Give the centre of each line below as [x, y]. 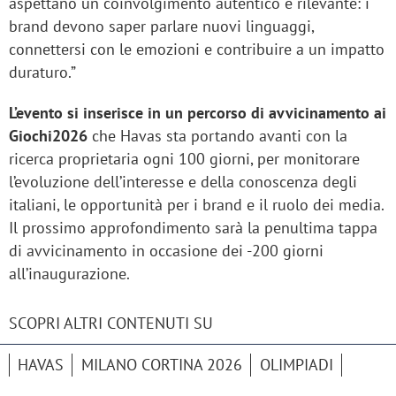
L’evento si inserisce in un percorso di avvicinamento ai [198, 113]
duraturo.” [42, 72]
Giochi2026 [50, 136]
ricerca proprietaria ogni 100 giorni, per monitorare [184, 159]
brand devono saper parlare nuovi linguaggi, [161, 27]
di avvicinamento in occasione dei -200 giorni [166, 251]
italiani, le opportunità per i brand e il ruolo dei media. [196, 205]
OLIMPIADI [297, 365]
